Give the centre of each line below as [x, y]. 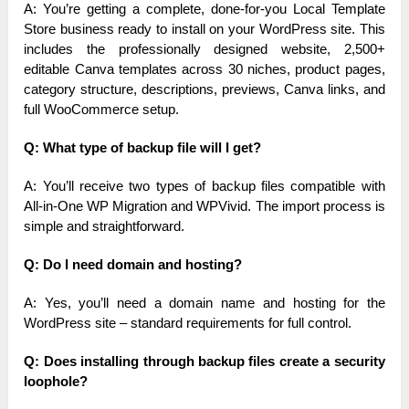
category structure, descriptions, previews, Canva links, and [204, 89]
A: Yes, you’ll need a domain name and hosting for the [204, 303]
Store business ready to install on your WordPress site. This [204, 29]
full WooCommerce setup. [102, 110]
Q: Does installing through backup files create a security [204, 362]
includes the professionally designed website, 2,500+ [204, 49]
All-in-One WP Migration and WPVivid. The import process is [204, 206]
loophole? [56, 382]
